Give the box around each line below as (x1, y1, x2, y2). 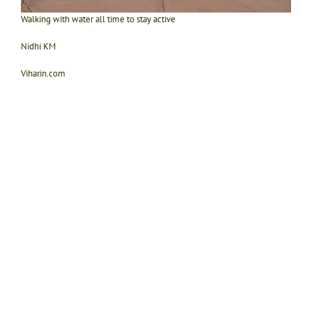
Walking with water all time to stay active (21, 13, 175, 26)
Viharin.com (21, 68, 65, 80)
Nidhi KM (21, 40, 56, 53)
